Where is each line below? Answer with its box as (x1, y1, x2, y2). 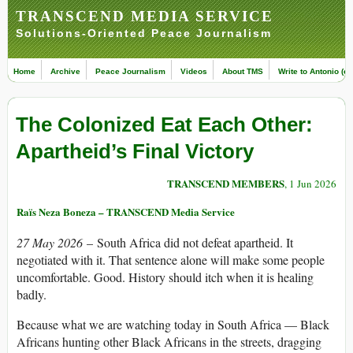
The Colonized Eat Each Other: (16, 113, 313, 137)
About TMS (222, 67, 263, 76)
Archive (50, 67, 80, 76)
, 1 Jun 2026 (284, 176, 336, 191)
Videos (180, 67, 207, 76)
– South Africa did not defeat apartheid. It (87, 234, 293, 251)
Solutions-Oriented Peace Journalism (16, 27, 272, 39)
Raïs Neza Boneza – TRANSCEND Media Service (17, 204, 235, 220)
